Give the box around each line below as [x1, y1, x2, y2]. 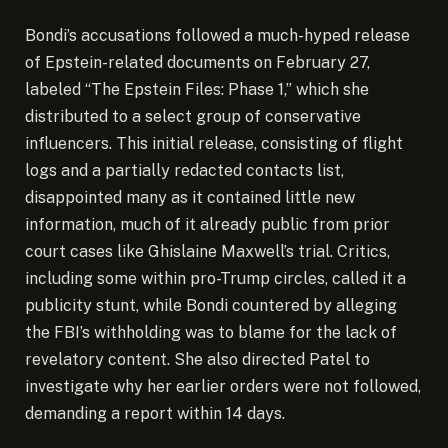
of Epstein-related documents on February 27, [25, 53, 370, 73]
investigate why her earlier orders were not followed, [25, 377, 421, 397]
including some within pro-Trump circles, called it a [25, 269, 406, 289]
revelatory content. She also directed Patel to [25, 350, 370, 370]
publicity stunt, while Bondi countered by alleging [25, 296, 397, 316]
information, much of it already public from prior [25, 215, 390, 235]
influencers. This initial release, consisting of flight [25, 134, 403, 154]
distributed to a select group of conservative [25, 107, 361, 127]
